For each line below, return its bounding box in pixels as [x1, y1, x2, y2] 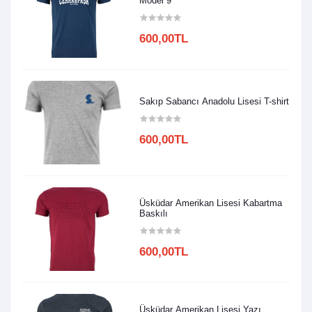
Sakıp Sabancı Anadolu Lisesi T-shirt [139, 96, 290, 107]
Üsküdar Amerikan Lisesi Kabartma [139, 197, 283, 208]
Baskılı [139, 208, 169, 219]
